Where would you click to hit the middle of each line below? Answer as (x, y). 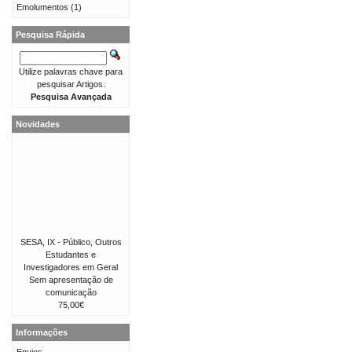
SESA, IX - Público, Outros (71, 242)
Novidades (38, 124)
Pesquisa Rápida (50, 35)
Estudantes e (71, 255)
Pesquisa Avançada (71, 97)
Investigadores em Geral (71, 267)
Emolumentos (42, 7)
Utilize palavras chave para (71, 71)
